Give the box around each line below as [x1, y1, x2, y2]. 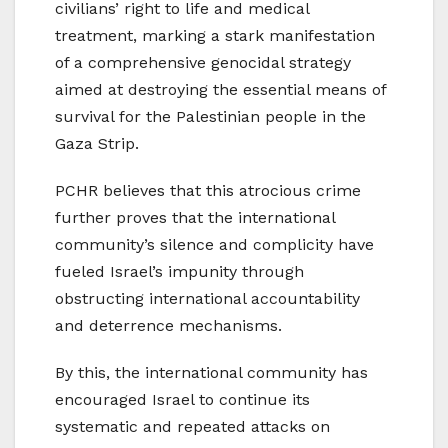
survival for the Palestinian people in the [55, 107, 366, 127]
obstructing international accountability [55, 289, 360, 309]
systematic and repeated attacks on [55, 417, 330, 437]
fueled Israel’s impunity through [55, 262, 304, 282]
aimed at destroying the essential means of [55, 80, 386, 100]
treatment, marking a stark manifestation [55, 26, 375, 46]
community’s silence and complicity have [55, 235, 374, 255]
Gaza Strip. [55, 134, 139, 154]
